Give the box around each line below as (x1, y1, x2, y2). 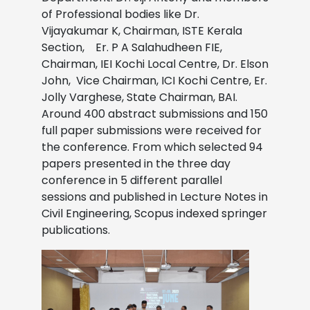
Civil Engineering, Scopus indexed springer (42, 205, 267, 221)
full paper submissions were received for (42, 122, 262, 138)
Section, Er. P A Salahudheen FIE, (42, 39, 222, 55)
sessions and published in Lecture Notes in (42, 188, 268, 205)
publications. (42, 221, 113, 238)
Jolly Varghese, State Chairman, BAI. (42, 89, 237, 105)
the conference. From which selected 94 (42, 138, 263, 155)
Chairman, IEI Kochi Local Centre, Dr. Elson (42, 55, 268, 72)
